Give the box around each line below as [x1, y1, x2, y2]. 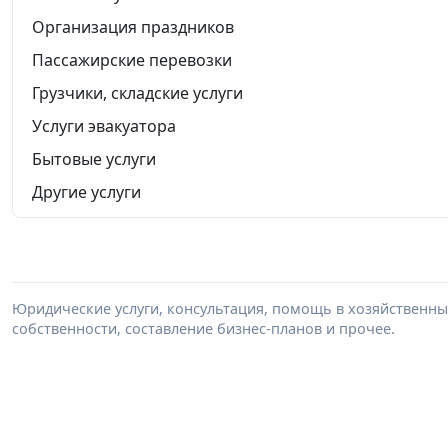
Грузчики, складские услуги [32, 81, 243, 104]
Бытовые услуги [32, 147, 156, 170]
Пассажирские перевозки [32, 48, 232, 71]
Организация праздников [32, 15, 234, 38]
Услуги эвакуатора [32, 114, 176, 137]
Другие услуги [32, 180, 141, 203]
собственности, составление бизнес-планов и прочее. [12, 318, 395, 338]
